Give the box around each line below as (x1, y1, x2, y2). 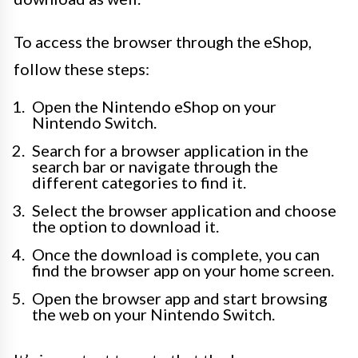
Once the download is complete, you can (32, 245, 320, 264)
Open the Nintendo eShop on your (32, 97, 276, 116)
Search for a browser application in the (32, 141, 308, 160)
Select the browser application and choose (32, 201, 336, 220)
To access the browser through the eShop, (14, 32, 312, 51)
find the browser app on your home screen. (32, 261, 334, 280)
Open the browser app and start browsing (32, 288, 328, 308)
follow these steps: (14, 59, 149, 78)
